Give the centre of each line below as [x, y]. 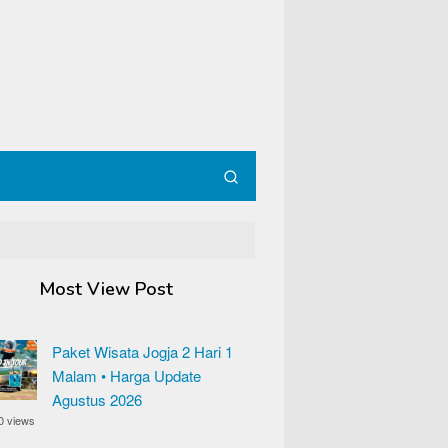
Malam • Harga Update [126, 375]
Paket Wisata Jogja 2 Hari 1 [142, 351]
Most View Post [106, 289]
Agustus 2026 [97, 399]
